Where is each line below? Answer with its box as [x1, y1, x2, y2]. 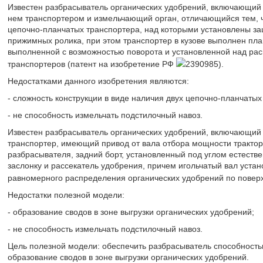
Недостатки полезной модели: [7, 190, 124, 200]
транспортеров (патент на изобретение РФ [7, 59, 176, 69]
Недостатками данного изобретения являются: [7, 76, 189, 86]
